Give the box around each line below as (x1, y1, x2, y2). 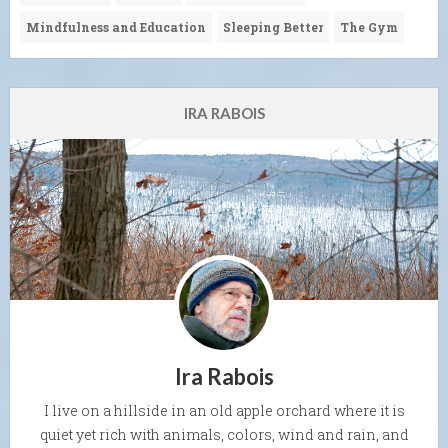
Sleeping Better (223, 18, 323, 35)
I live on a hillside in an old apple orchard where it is (43, 400, 405, 420)
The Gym (340, 18, 398, 35)
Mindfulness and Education (26, 18, 206, 35)
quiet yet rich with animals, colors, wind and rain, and (39, 424, 409, 444)
